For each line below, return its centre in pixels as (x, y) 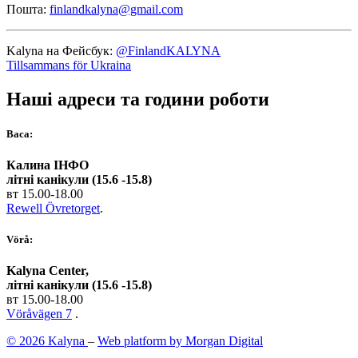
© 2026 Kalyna (47, 341)
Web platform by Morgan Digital (180, 341)
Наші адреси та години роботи (138, 99)
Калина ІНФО (48, 165)
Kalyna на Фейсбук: (61, 50)
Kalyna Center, (48, 271)
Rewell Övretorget (53, 208)
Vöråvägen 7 (39, 314)
